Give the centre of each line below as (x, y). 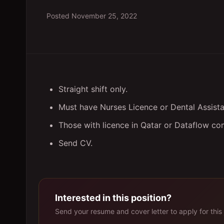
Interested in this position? (113, 198)
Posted (59, 16)
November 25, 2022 (104, 16)
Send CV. (75, 143)
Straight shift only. (93, 89)
